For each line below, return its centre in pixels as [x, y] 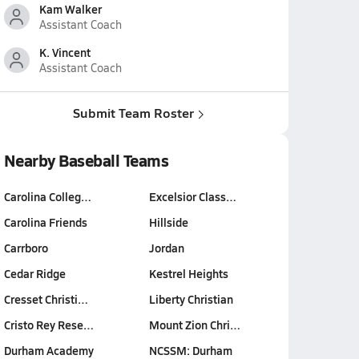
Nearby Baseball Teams [86, 160]
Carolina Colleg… [47, 196]
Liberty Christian [191, 299]
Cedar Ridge [34, 273]
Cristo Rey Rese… [48, 325]
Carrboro [26, 248]
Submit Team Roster [133, 113]
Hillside [169, 222]
